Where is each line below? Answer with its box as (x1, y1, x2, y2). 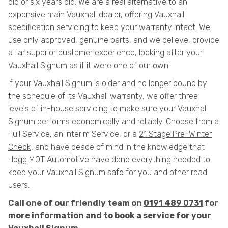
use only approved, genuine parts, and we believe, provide (8, 35, 219, 45)
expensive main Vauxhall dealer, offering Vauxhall (8, 10, 184, 19)
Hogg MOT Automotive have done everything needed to (8, 155, 210, 164)
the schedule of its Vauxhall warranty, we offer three (8, 91, 198, 101)
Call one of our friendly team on (8, 198, 144, 208)
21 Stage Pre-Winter (139, 129, 212, 139)
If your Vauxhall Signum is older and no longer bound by (8, 78, 207, 88)
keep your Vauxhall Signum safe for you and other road (8, 167, 207, 177)
